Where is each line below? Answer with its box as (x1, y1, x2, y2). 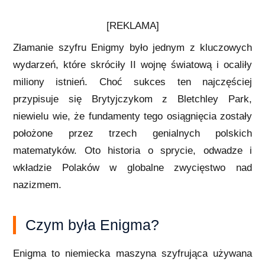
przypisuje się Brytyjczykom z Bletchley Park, (13, 93, 252, 105)
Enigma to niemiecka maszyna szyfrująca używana (13, 247, 252, 259)
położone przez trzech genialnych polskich (13, 127, 252, 139)
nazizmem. (13, 179, 62, 190)
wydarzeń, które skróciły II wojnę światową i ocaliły (13, 59, 252, 70)
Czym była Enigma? (25, 216, 159, 233)
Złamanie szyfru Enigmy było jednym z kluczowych (13, 41, 252, 53)
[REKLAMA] (106, 20, 159, 31)
